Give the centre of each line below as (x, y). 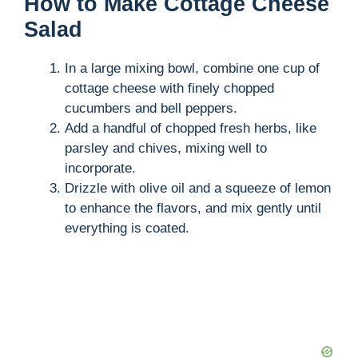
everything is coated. (127, 229)
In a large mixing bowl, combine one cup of (192, 69)
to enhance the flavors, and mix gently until (193, 209)
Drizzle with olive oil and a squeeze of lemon (198, 189)
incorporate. (100, 169)
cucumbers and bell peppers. (151, 109)
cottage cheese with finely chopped (169, 89)
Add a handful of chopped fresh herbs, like (191, 129)
